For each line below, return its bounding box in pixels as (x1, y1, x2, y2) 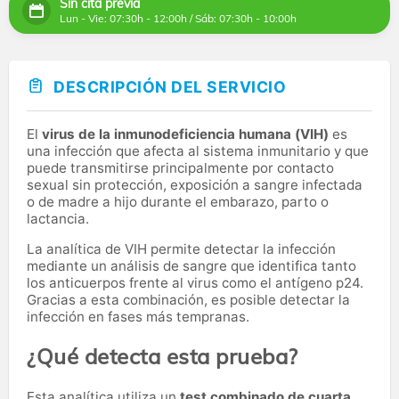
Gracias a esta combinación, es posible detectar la (27, 290, 350, 308)
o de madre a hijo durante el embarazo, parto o (27, 192, 329, 210)
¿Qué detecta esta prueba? (27, 342, 298, 370)
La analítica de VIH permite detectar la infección (27, 240, 336, 257)
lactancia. (27, 209, 89, 227)
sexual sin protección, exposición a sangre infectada (27, 175, 362, 193)
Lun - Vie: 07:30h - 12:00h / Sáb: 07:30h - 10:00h (60, 12, 297, 26)
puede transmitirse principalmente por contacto (27, 159, 334, 176)
